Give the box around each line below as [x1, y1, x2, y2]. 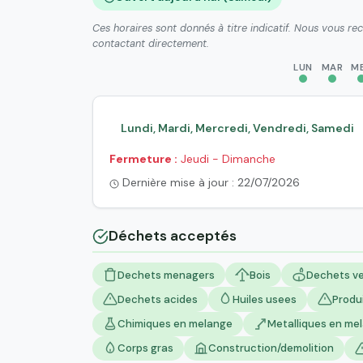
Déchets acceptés [109, 227, 237, 246]
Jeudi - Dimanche [177, 152, 275, 167]
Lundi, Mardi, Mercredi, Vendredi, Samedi [120, 121, 354, 136]
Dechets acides [117, 292, 198, 306]
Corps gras [117, 341, 173, 356]
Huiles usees [233, 292, 297, 306]
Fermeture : [109, 152, 177, 167]
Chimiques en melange [117, 317, 233, 331]
